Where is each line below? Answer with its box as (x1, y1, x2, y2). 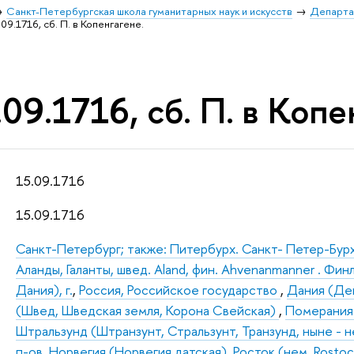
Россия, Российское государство (79, 281, 281, 299)
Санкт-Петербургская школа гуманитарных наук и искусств (6, 4, 293, 18)
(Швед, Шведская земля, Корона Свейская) (16, 301, 280, 320)
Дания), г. (16, 281, 73, 299)
